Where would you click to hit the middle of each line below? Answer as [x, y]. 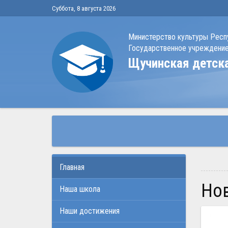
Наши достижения [92, 211]
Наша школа [82, 189]
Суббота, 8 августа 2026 [84, 8]
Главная [74, 167]
